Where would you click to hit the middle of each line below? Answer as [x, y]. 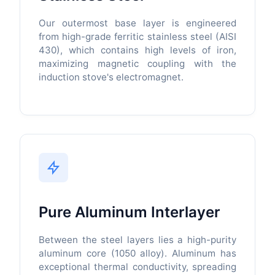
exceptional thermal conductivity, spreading [137, 266]
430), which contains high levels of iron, [137, 50]
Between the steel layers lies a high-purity [137, 239]
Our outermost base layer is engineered [137, 23]
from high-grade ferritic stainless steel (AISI [137, 36]
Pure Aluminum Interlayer [130, 212]
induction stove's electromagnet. [111, 77]
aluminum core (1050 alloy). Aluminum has [137, 253]
